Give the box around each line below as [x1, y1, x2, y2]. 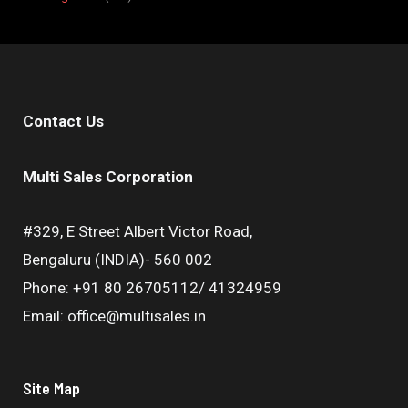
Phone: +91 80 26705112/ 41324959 [23, 279, 281, 298]
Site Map [23, 378, 80, 399]
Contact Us [23, 111, 104, 130]
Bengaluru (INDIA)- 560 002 [23, 250, 212, 270]
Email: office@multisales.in [23, 307, 206, 326]
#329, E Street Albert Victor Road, [23, 222, 252, 241]
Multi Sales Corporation [23, 167, 193, 186]
